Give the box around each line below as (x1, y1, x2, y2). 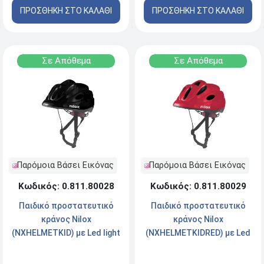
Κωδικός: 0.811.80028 (18, 181, 114, 192)
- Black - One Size (32, 242, 100, 252)
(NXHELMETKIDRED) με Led (146, 228, 250, 238)
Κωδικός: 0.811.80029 (150, 181, 246, 192)
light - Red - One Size (158, 242, 238, 252)
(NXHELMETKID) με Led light (12, 228, 120, 238)
